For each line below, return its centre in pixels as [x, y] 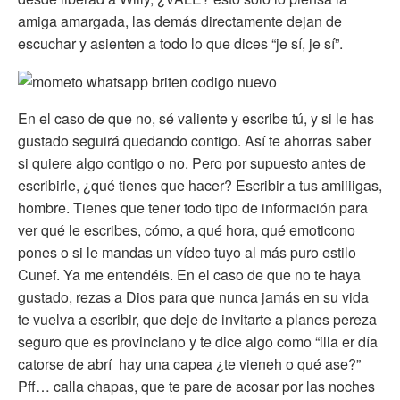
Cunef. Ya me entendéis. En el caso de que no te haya [189, 275]
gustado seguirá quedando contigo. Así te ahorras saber [195, 141]
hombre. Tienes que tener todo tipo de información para [193, 208]
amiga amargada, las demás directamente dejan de [180, 21]
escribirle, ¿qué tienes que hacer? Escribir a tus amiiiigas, [200, 186]
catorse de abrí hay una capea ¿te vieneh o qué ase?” [189, 364]
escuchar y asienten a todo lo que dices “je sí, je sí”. [180, 44]
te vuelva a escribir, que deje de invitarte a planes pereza [197, 320]
